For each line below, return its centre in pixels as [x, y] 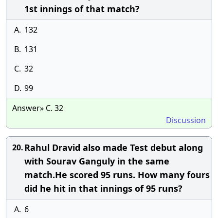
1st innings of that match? [82, 9]
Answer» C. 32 [38, 108]
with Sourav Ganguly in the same [97, 161]
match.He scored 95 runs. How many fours [117, 175]
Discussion [186, 120]
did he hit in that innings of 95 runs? [103, 188]
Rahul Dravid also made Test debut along [114, 147]
